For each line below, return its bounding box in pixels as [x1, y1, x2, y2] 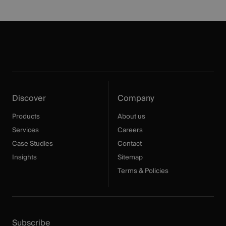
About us [117, 111, 145, 122]
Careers [117, 125, 143, 136]
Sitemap [117, 152, 143, 163]
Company [117, 91, 154, 105]
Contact [117, 138, 142, 149]
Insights [12, 152, 37, 163]
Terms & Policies [117, 165, 168, 177]
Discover [12, 91, 46, 105]
